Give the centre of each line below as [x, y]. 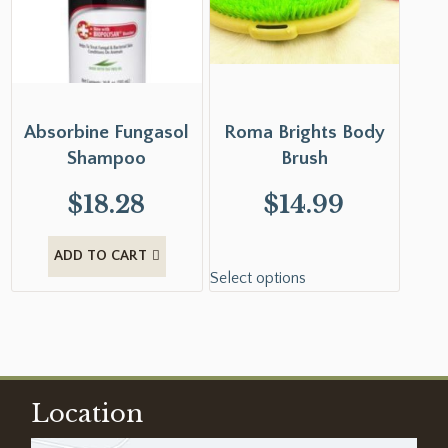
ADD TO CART [100, 256]
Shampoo [107, 158]
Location [87, 414]
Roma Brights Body [304, 132]
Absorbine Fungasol [107, 132]
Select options [257, 278]
